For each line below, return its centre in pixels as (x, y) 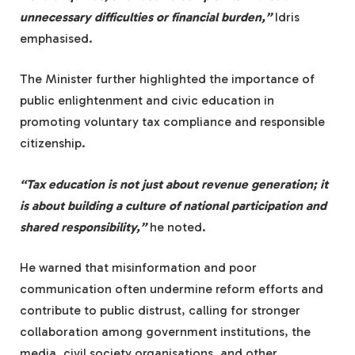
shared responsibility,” (83, 227)
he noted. (178, 227)
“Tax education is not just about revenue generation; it (174, 184)
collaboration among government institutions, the (165, 332)
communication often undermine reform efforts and (172, 289)
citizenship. (53, 143)
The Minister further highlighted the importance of (167, 79)
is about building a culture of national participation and (173, 205)
